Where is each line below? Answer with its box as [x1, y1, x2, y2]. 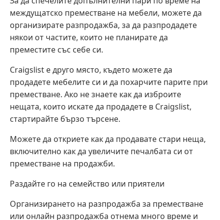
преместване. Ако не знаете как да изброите [10, 89, 181, 100]
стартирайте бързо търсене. [10, 113, 120, 125]
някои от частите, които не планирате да [10, 32, 168, 43]
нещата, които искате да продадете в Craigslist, [10, 101, 192, 112]
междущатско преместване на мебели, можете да [10, 7, 202, 19]
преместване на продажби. [10, 158, 115, 169]
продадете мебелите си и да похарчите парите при [10, 77, 208, 88]
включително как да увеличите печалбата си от [10, 146, 193, 157]
